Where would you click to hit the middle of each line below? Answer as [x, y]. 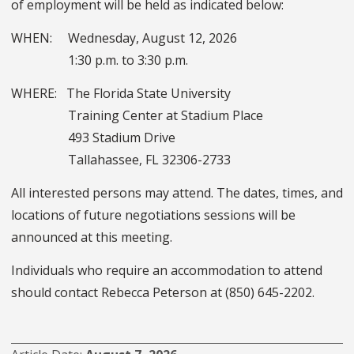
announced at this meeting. [92, 237]
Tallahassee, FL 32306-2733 [122, 160]
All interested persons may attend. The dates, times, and [177, 193]
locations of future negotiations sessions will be [153, 215]
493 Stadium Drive [96, 138]
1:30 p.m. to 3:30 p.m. [100, 60]
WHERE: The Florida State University [121, 94]
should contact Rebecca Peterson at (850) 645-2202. [163, 293]
